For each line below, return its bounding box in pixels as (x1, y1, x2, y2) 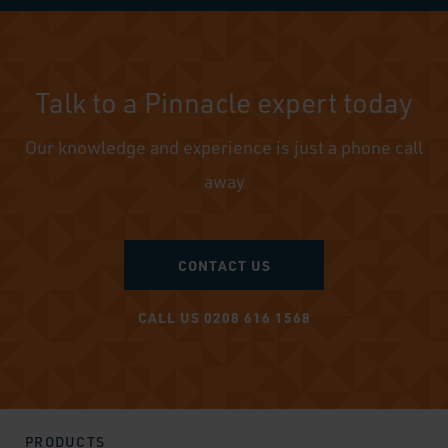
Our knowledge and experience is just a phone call (25, 136, 423, 159)
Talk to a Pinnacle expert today (35, 85, 413, 121)
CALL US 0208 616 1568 (137, 308, 311, 327)
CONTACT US (177, 256, 271, 275)
